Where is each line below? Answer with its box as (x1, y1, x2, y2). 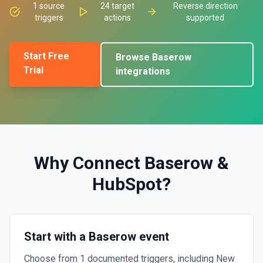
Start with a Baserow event (24, 230, 169, 244)
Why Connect (34, 153, 144, 173)
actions (104, 13, 131, 22)
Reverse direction (173, 1, 238, 11)
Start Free (23, 50, 69, 62)
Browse (116, 52, 153, 63)
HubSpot (92, 174, 162, 194)
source (38, 1, 65, 11)
